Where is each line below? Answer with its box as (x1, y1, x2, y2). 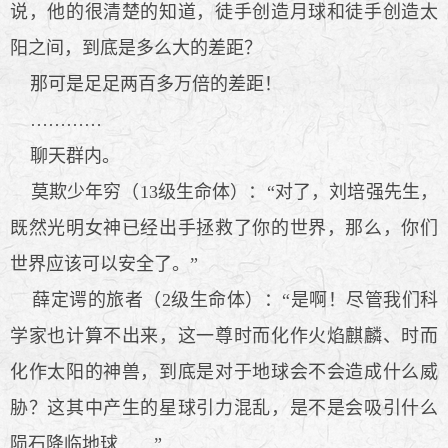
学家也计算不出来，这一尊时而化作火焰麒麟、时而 (10, 325, 438, 346)
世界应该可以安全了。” (10, 253, 198, 274)
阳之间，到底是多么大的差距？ (10, 37, 262, 58)
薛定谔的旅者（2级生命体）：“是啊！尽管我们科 (10, 289, 438, 310)
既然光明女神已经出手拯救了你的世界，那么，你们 (10, 217, 438, 238)
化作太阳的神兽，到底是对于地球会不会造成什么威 (10, 361, 438, 382)
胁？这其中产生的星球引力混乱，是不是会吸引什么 (10, 397, 438, 418)
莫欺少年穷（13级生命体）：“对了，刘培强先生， (10, 181, 438, 202)
